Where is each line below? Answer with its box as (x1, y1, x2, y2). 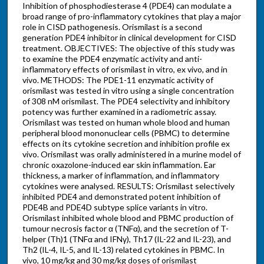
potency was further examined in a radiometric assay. (22, 106, 216, 117)
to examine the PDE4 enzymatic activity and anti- (22, 53, 202, 64)
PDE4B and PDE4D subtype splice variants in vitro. (22, 202, 207, 212)
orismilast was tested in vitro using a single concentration (22, 85, 234, 95)
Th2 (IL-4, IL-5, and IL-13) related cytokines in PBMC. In (22, 244, 225, 255)
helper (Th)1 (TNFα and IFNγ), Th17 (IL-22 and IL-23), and (22, 233, 231, 244)
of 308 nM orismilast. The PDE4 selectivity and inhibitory (22, 95, 230, 106)
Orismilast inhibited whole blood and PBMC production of (22, 212, 233, 223)
